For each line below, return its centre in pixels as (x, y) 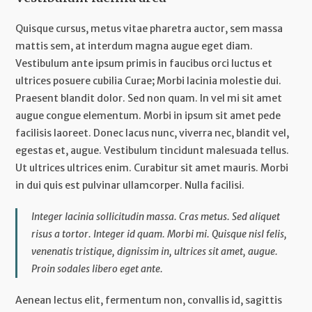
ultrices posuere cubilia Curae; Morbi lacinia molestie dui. (149, 80)
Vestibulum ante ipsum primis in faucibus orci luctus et (144, 63)
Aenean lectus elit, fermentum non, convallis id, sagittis (149, 300)
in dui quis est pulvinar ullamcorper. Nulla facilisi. (130, 185)
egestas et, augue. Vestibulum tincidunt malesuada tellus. (153, 150)
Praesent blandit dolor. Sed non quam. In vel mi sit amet (149, 98)
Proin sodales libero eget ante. (97, 268)
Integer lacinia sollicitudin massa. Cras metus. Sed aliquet (156, 216)
